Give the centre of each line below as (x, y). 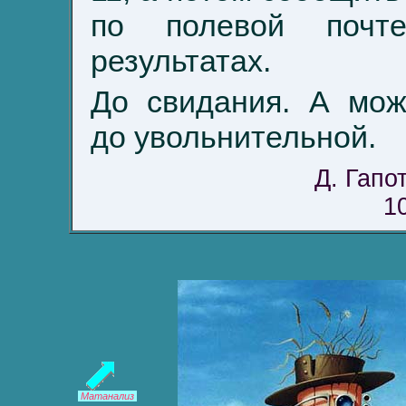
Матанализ (107, 396)
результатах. (181, 61)
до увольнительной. (233, 137)
